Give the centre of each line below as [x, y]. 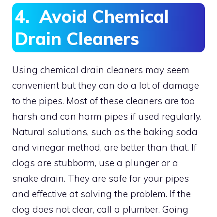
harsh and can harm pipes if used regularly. [107, 116]
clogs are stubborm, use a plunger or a [95, 163]
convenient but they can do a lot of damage [106, 85]
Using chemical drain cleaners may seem [101, 70]
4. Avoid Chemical [92, 16]
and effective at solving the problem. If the [101, 194]
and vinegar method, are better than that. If [104, 147]
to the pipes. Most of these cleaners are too [103, 101]
